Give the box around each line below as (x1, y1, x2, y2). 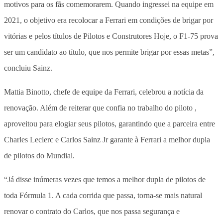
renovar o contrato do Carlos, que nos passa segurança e (4, 207, 180, 216)
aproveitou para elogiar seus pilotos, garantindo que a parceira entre (4, 119, 215, 128)
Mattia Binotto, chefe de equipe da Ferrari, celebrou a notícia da (4, 87, 204, 96)
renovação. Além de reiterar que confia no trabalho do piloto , (4, 103, 197, 112)
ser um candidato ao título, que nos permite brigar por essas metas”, (4, 47, 215, 56)
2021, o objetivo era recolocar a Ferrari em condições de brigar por (4, 15, 213, 24)
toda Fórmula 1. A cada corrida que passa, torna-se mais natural (4, 191, 202, 200)
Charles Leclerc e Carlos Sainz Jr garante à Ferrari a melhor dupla (4, 135, 210, 144)
